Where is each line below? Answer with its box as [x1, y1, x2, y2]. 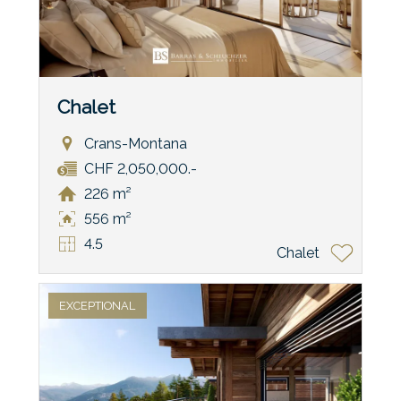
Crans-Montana [83, 135, 187, 153]
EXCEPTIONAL [59, 298, 136, 312]
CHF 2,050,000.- [83, 160, 197, 178]
